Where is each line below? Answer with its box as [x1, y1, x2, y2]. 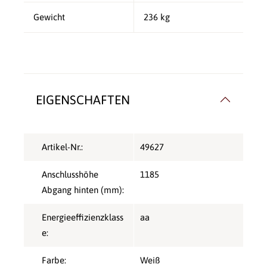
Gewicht [33, 12, 65, 23]
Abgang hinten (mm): [42, 185, 124, 195]
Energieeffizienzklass [42, 212, 123, 223]
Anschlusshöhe [42, 169, 98, 180]
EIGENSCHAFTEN [36, 92, 130, 107]
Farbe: [42, 255, 66, 266]
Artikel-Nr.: [42, 142, 83, 153]
